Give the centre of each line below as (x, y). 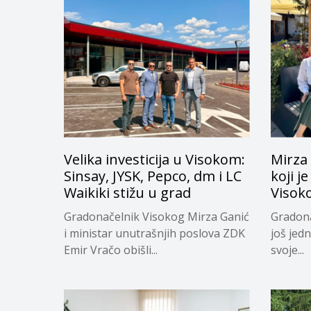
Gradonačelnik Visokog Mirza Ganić (157, 216)
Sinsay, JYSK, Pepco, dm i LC (153, 176)
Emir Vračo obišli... (111, 250)
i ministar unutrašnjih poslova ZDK (154, 233)
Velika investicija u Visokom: (154, 159)
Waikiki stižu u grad (127, 192)
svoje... (287, 250)
